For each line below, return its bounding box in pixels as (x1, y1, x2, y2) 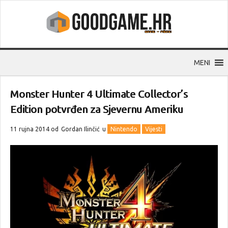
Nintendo (110, 126, 137, 133)
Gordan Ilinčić (61, 126, 100, 133)
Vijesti (145, 126, 162, 133)
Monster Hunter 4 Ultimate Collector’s (10, 88, 188, 100)
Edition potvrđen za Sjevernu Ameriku (10, 103, 183, 116)
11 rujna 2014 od (10, 126, 60, 133)
